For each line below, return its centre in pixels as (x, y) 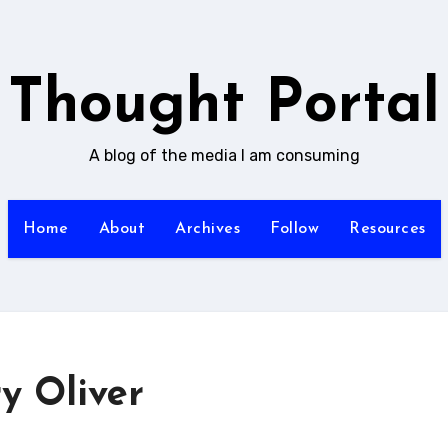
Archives (207, 229)
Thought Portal (224, 106)
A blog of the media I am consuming (224, 155)
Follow (294, 229)
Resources (387, 229)
